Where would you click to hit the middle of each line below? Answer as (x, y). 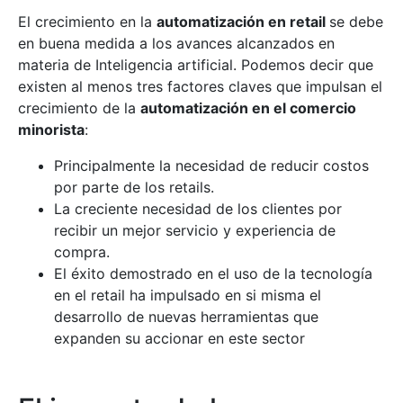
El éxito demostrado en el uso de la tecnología (213, 274)
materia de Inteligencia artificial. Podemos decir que (196, 65)
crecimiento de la (79, 108)
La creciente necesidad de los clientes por (198, 209)
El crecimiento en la (87, 22)
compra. (82, 252)
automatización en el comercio (248, 108)
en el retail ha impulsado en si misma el (188, 296)
